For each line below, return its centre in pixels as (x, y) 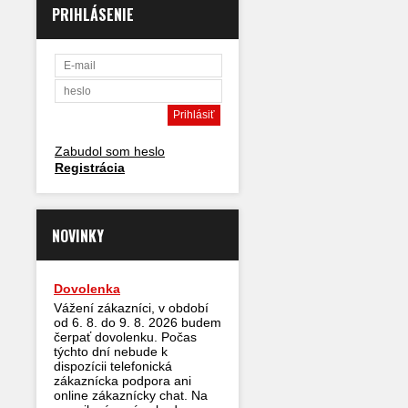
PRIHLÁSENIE (93, 15)
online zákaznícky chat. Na (131, 395)
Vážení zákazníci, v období (131, 308)
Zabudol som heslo (110, 151)
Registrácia (90, 168)
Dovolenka (87, 289)
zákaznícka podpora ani (122, 381)
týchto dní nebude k (111, 352)
